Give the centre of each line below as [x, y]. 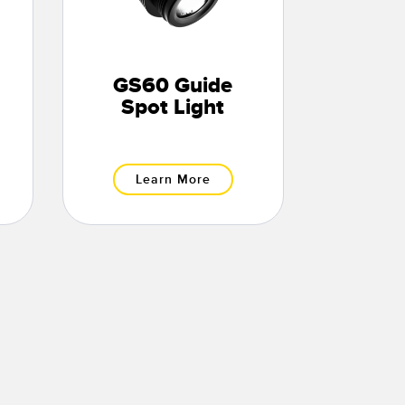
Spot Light [173, 108]
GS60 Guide [173, 86]
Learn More [173, 180]
